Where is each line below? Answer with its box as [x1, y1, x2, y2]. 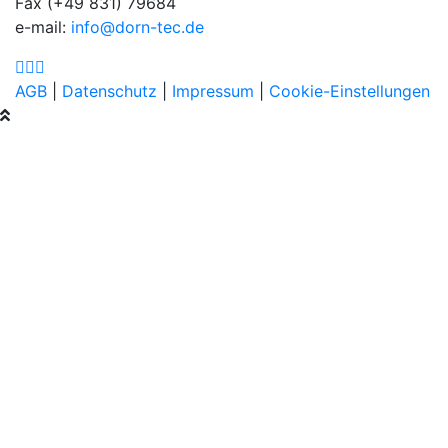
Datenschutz [62, 80, 157, 101]
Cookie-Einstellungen [269, 80, 430, 101]
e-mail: [15, 16, 71, 37]
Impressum [172, 80, 254, 101]
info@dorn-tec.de [71, 16, 204, 37]
